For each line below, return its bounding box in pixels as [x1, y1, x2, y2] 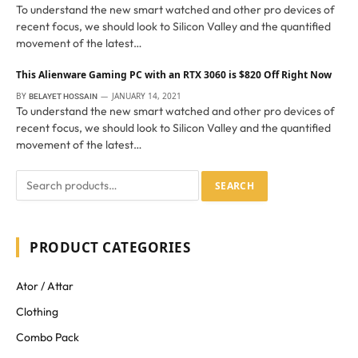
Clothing [16, 304, 58, 320]
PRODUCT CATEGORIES [30, 238, 191, 257]
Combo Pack [16, 330, 79, 345]
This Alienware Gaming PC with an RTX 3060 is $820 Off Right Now [16, 68, 332, 82]
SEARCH [215, 179, 255, 193]
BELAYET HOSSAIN [29, 92, 97, 101]
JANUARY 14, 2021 [112, 90, 181, 102]
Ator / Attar [16, 279, 74, 294]
